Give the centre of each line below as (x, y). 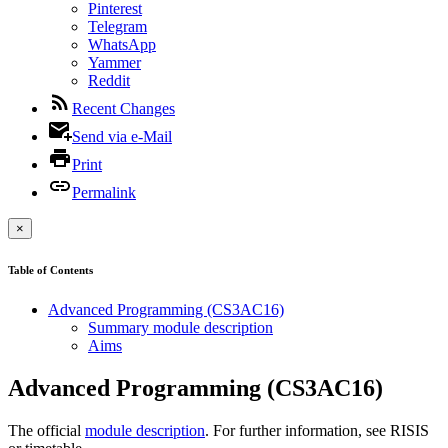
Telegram (117, 26)
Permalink (104, 192)
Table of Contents (50, 269)
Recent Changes (123, 108)
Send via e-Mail (122, 136)
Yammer (114, 62)
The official (46, 430)
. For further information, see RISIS (317, 430)
